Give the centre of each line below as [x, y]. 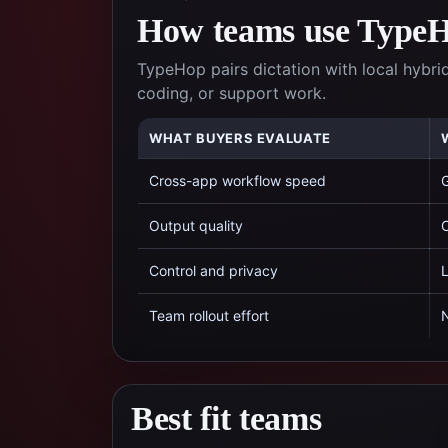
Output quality [196, 225]
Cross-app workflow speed [237, 180]
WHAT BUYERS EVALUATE [240, 138]
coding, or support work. [231, 93]
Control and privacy [213, 270]
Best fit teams [226, 418]
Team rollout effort [209, 315]
